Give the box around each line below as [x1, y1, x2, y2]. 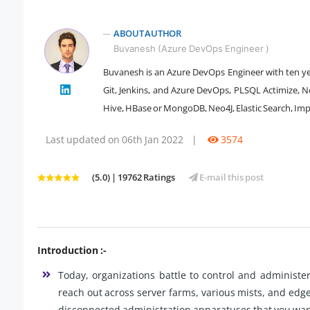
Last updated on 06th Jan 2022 [46, 133, 183, 147]
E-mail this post [198, 171, 264, 184]
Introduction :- [37, 244, 107, 257]
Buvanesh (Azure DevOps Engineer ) [113, 43, 269, 55]
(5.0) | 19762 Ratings [92, 171, 175, 184]
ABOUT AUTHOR [113, 27, 181, 40]
